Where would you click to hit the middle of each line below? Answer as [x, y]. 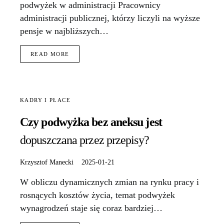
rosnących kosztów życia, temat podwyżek [97, 195]
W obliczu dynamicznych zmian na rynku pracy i [109, 182]
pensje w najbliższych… [64, 31]
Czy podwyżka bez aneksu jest [91, 122]
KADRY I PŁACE [45, 100]
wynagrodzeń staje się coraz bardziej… [91, 208]
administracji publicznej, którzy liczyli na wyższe [110, 18]
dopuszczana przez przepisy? [84, 140]
